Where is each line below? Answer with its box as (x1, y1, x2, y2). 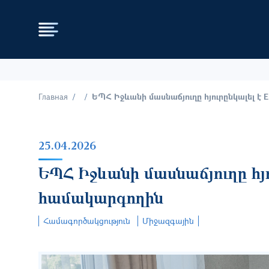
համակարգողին (38, 186, 163, 208)
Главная (38, 90, 68, 102)
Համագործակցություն (43, 214, 130, 226)
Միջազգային (142, 214, 194, 226)
